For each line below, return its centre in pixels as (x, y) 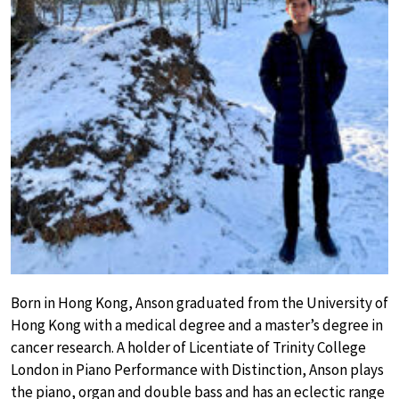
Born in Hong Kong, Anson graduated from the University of (199, 303)
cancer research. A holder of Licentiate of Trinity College (188, 348)
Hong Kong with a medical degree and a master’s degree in (197, 326)
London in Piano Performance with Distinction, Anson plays (197, 370)
